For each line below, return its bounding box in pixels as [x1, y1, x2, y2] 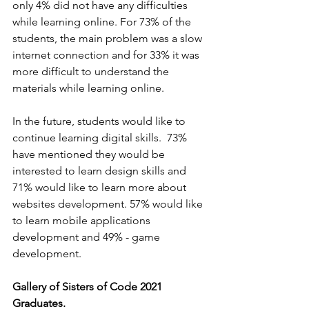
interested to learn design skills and [12, 164, 189, 178]
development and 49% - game [12, 230, 163, 244]
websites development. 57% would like [12, 197, 206, 211]
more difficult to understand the [12, 65, 172, 79]
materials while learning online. [12, 81, 167, 95]
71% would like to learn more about [12, 181, 189, 195]
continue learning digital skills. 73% [12, 131, 190, 145]
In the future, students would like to [12, 114, 188, 128]
